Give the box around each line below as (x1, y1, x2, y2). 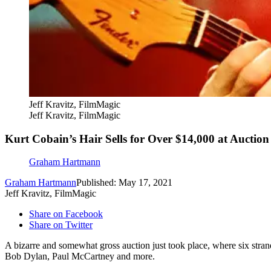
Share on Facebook (29, 209, 103, 220)
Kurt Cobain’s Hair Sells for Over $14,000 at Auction (5, 132, 269, 145)
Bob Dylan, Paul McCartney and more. (5, 251, 155, 262)
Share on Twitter (29, 220, 93, 230)
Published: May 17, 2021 (76, 177, 172, 188)
